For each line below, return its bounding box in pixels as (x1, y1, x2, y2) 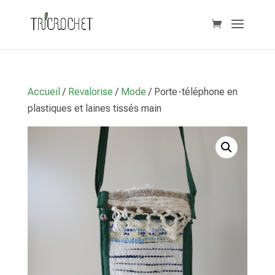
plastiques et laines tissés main (27, 103, 161, 114)
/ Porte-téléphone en (145, 86, 238, 98)
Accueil (27, 86, 60, 98)
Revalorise (68, 86, 113, 98)
